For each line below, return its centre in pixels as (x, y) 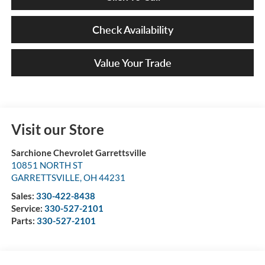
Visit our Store (57, 129)
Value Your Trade (132, 62)
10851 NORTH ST (47, 165)
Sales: (23, 195)
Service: (28, 208)
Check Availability (132, 29)
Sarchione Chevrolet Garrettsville (78, 152)
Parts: (24, 220)
